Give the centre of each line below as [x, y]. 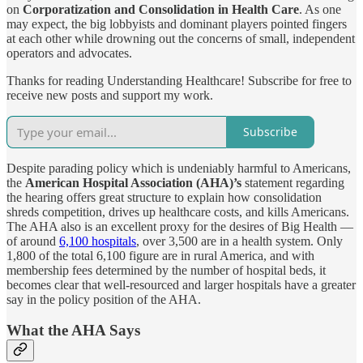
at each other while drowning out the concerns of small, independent [181, 38]
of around [33, 241]
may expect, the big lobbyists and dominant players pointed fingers [177, 23]
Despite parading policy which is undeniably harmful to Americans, [179, 168]
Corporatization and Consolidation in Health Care [161, 9]
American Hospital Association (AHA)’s [133, 182]
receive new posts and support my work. [110, 95]
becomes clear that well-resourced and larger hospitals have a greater [181, 284]
